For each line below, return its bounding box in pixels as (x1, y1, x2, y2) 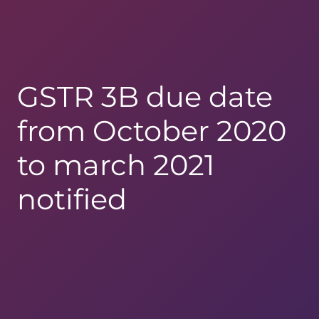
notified (17, 181, 127, 216)
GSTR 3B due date (17, 78, 273, 114)
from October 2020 (17, 113, 286, 148)
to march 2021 (17, 147, 214, 182)
